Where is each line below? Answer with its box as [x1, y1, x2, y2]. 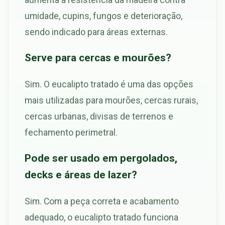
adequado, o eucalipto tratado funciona [25, 212, 178, 223]
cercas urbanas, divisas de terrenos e [25, 111, 173, 122]
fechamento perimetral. [25, 127, 118, 138]
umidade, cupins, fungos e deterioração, [25, 11, 182, 22]
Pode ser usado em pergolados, [25, 152, 177, 165]
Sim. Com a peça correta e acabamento [25, 196, 179, 207]
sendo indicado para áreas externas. [25, 27, 168, 38]
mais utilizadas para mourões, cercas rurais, [25, 95, 198, 106]
